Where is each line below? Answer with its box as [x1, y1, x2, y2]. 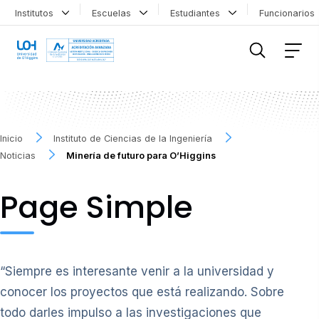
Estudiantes [169, 7, 226, 19]
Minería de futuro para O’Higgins [66, 150, 216, 161]
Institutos [14, 7, 59, 19]
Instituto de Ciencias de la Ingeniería [53, 132, 213, 144]
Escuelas [92, 7, 137, 19]
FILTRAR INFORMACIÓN [22, 18, 113, 28]
